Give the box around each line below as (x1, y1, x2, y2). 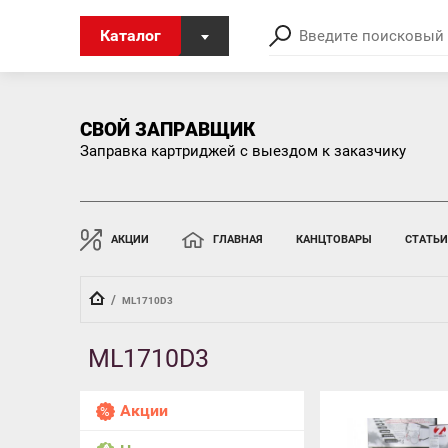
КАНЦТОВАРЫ (295, 233, 372, 246)
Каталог (99, 26, 161, 45)
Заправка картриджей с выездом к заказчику (79, 141, 406, 160)
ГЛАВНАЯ (212, 233, 263, 246)
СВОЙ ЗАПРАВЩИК (79, 117, 255, 141)
